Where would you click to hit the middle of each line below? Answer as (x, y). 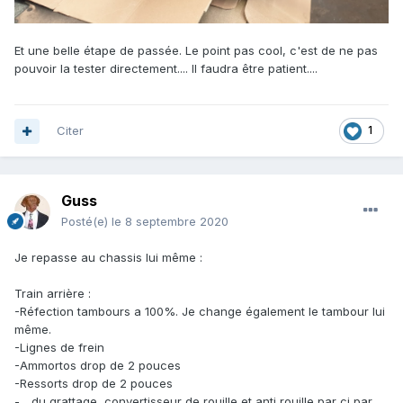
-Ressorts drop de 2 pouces (94, 384)
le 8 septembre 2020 (170, 222)
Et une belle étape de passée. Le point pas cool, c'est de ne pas (196, 50)
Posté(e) (86, 222)
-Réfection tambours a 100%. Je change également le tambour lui (200, 312)
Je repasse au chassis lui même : (110, 258)
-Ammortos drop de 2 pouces (98, 366)
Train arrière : (53, 294)
